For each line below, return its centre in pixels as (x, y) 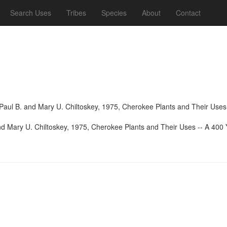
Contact (188, 13)
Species (114, 13)
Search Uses (31, 13)
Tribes (76, 13)
